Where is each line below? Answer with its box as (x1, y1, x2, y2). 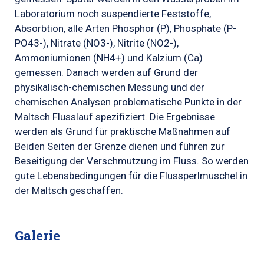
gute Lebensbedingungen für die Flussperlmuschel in (15, 170, 247, 182)
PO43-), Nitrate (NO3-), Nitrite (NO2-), (15, 37, 179, 49)
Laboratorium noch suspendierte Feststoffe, (15, 8, 211, 20)
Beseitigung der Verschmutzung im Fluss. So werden (15, 155, 249, 167)
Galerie (15, 227, 60, 245)
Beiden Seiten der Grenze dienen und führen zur (15, 140, 225, 153)
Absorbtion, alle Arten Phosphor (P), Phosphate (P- (15, 22, 236, 35)
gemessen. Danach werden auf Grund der (15, 67, 198, 79)
